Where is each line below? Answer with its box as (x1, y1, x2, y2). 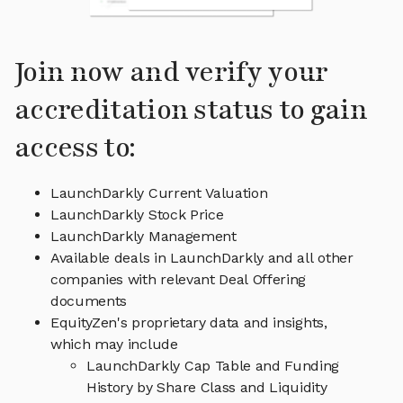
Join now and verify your (14, 54, 328, 92)
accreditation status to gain (14, 92, 367, 130)
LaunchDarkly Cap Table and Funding (86, 357, 340, 375)
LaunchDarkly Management (50, 228, 237, 246)
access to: (14, 130, 136, 167)
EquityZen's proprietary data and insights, (50, 314, 327, 332)
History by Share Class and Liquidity (86, 379, 327, 397)
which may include (50, 336, 178, 354)
